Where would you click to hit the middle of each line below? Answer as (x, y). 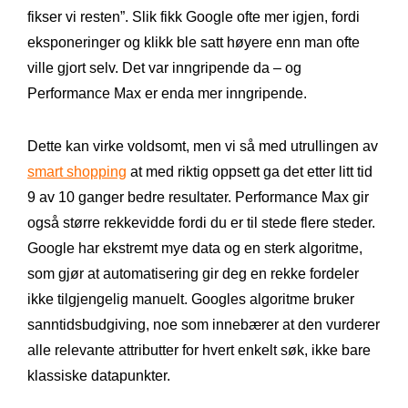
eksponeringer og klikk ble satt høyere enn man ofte (194, 42)
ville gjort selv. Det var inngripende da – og (164, 67)
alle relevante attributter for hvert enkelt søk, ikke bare (199, 350)
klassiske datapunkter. (99, 375)
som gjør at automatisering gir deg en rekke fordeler (193, 273)
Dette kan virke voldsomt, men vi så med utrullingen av (203, 146)
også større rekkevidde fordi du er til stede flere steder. (201, 222)
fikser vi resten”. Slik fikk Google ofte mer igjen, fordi (194, 16)
